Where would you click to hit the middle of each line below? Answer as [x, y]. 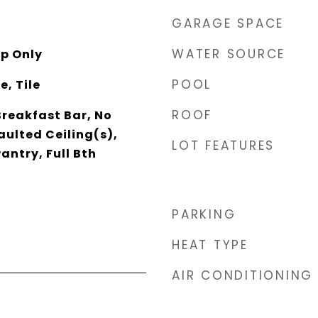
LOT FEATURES [223, 146]
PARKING [204, 214]
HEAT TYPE [210, 245]
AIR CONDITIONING [242, 275]
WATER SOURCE [229, 54]
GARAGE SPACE [228, 23]
